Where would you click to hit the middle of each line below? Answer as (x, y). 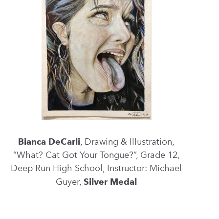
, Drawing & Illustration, (128, 142)
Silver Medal (110, 182)
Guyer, (70, 182)
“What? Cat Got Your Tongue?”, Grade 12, (96, 155)
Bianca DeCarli (49, 142)
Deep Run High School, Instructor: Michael (97, 168)
